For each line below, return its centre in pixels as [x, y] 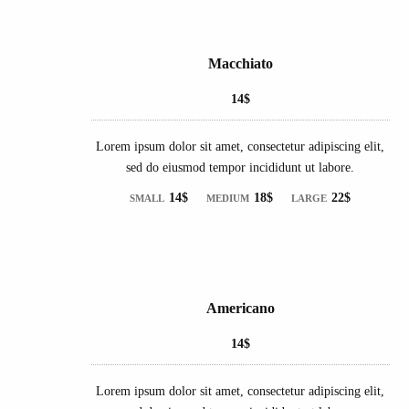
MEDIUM [228, 198]
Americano [240, 308]
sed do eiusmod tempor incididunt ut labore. [241, 167]
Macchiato [240, 63]
